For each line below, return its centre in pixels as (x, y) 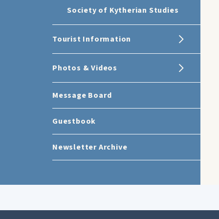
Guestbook (74, 121)
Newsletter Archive (90, 147)
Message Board (82, 95)
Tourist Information (92, 39)
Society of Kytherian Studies (123, 10)
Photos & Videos (85, 68)
